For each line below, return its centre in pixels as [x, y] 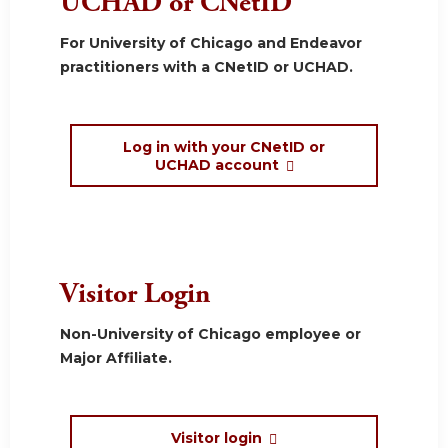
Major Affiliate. [116, 357]
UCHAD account [216, 164]
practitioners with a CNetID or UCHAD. [206, 67]
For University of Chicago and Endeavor [211, 43]
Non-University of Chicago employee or [210, 333]
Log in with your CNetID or [224, 146]
